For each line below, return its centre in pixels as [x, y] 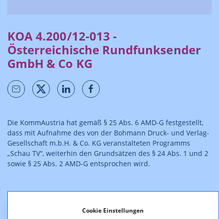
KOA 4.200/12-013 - [62, 36]
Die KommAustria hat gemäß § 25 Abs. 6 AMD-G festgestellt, [105, 122]
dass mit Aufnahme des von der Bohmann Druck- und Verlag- [108, 133]
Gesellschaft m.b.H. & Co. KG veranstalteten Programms [99, 143]
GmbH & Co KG [50, 63]
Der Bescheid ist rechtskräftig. [57, 194]
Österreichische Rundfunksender [104, 50]
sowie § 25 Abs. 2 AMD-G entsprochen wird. [79, 164]
